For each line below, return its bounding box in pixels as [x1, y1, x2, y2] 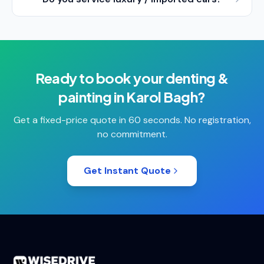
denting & [166, 69, 229, 87]
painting [58, 88, 112, 105]
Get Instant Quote [84, 164, 171, 177]
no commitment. [97, 128, 167, 140]
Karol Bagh [126, 88, 198, 105]
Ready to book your [35, 69, 166, 87]
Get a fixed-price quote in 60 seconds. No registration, [13, 114, 251, 126]
